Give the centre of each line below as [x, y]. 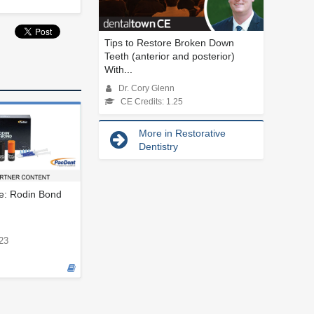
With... [118, 69]
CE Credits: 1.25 [152, 101]
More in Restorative [182, 133]
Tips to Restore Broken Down [169, 42]
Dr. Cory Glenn [146, 88]
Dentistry [158, 146]
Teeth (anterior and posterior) [170, 56]
